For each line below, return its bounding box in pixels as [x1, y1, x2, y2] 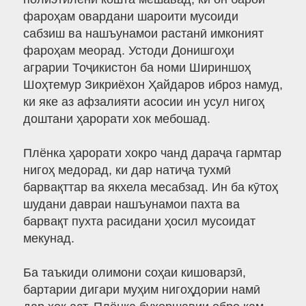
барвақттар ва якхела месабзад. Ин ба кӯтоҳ [23, 180, 278, 195]
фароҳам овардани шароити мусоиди [23, 10, 238, 24]
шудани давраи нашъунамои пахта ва [23, 197, 240, 212]
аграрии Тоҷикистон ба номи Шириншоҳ [23, 61, 251, 75]
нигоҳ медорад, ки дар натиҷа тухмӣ [23, 163, 231, 178]
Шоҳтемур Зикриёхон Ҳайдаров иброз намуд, [23, 78, 283, 92]
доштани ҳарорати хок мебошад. [23, 112, 210, 126]
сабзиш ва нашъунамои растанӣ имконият [23, 27, 264, 41]
